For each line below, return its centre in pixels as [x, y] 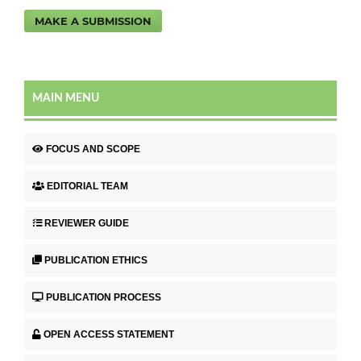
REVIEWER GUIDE [87, 223]
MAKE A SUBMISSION [93, 21]
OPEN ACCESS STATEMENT [109, 334]
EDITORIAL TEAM [87, 186]
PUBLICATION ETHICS [96, 260]
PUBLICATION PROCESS [104, 297]
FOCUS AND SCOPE [93, 149]
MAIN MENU [66, 98]
